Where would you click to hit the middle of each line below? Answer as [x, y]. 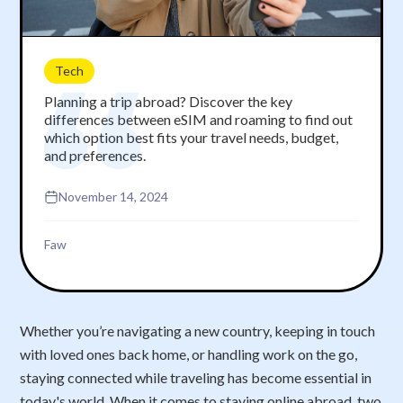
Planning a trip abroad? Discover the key [169, 101]
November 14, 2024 [114, 196]
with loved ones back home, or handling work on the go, [189, 354]
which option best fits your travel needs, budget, [192, 137]
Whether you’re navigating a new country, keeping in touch [198, 330]
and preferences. [95, 155]
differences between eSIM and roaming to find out [199, 119]
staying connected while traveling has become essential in [196, 377]
